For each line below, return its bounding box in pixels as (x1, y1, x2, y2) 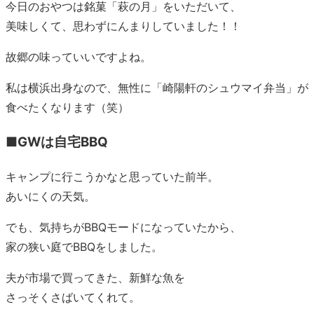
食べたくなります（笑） (6, 100, 129, 115)
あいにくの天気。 (6, 189, 95, 203)
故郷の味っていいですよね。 (6, 50, 151, 64)
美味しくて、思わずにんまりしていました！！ (6, 19, 241, 34)
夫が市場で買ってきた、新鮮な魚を (6, 270, 185, 285)
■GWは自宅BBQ (6, 133, 108, 150)
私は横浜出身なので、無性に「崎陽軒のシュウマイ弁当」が (6, 81, 308, 95)
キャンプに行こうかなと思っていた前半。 (6, 169, 219, 184)
